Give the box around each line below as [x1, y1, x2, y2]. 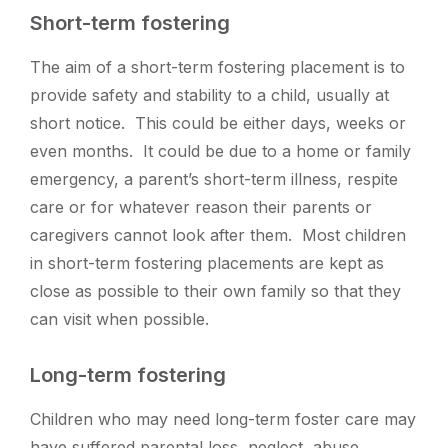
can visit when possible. [30, 309, 214, 330]
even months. [30, 141, 143, 162]
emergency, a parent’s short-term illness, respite [30, 169, 398, 190]
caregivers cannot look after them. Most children [30, 225, 406, 246]
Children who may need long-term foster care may [30, 409, 416, 430]
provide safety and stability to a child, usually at [30, 85, 389, 106]
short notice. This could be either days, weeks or [30, 113, 406, 134]
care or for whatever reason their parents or [30, 197, 372, 218]
